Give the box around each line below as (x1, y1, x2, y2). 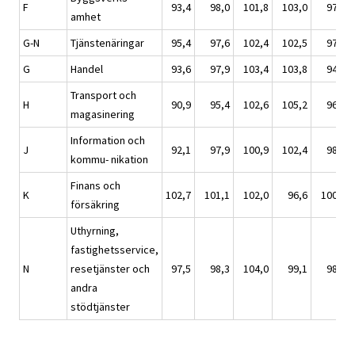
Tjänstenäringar (71, 35, 144, 50)
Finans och (71, 177, 120, 193)
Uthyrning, (71, 223, 119, 238)
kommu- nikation (71, 151, 148, 166)
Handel (71, 61, 103, 76)
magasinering (71, 106, 135, 121)
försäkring (71, 197, 120, 212)
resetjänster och (71, 261, 150, 276)
